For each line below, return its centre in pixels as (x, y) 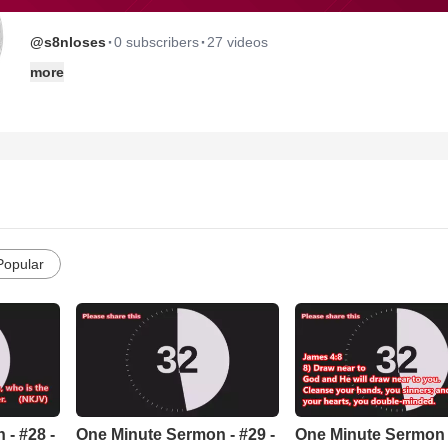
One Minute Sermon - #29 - (175, 435)
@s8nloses (68, 42)
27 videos (237, 42)
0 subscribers (156, 42)
